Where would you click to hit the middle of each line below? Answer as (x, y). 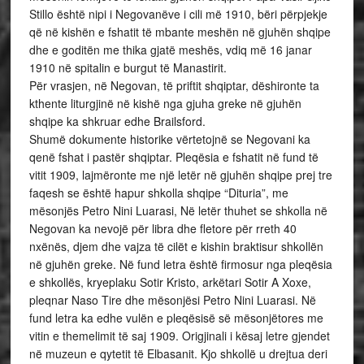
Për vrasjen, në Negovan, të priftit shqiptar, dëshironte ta (174, 85)
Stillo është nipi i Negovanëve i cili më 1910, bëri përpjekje (178, 14)
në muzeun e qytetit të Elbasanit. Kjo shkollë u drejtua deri (178, 353)
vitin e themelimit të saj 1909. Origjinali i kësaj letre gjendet (179, 336)
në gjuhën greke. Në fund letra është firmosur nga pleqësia (180, 264)
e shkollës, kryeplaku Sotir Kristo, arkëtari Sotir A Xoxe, (170, 282)
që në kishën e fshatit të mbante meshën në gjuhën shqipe (180, 32)
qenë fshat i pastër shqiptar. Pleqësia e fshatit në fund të (173, 157)
